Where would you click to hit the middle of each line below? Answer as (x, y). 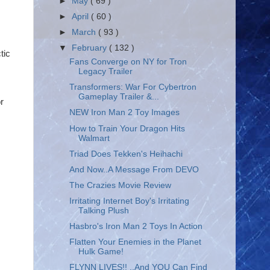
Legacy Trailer (105, 72)
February (91, 48)
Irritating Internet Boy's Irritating (129, 201)
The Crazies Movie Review (120, 185)
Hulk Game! (101, 252)
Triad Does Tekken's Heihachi (126, 154)
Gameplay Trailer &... (118, 97)
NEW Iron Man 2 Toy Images (124, 113)
